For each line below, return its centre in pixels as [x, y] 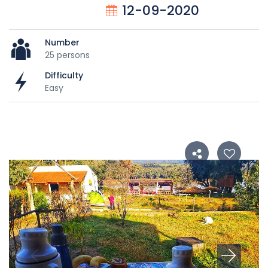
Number [62, 42]
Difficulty [64, 75]
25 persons [67, 55]
